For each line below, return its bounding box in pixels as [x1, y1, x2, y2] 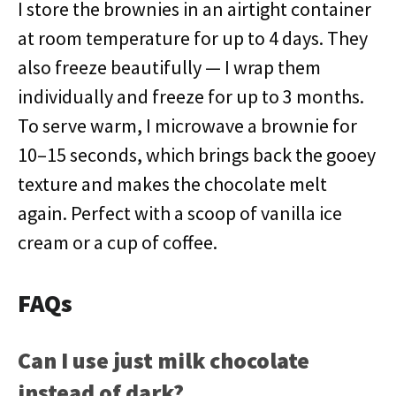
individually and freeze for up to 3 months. [18, 84, 364, 109]
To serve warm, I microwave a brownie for [18, 113, 357, 138]
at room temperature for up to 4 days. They [18, 26, 368, 50]
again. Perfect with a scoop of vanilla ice [18, 201, 342, 225]
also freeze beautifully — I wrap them [18, 55, 321, 80]
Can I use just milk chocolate [18, 346, 309, 375]
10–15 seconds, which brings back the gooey [18, 142, 376, 167]
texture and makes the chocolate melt [18, 171, 327, 196]
